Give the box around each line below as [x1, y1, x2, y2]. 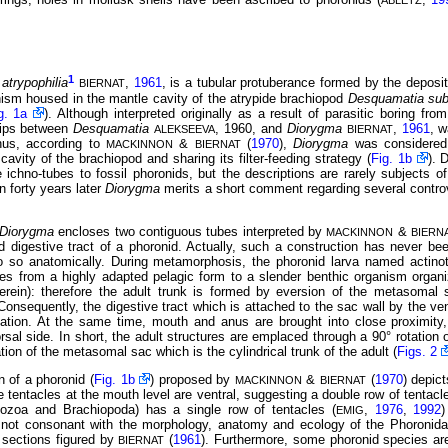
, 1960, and [215, 120, 287, 136]
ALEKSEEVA [154, 122, 216, 135]
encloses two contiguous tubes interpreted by [53, 224, 327, 240]
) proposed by [150, 372, 235, 388]
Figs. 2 [397, 344, 437, 360]
